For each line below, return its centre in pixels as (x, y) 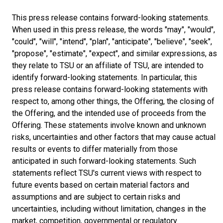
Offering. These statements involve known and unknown (109, 125)
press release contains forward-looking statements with (110, 89)
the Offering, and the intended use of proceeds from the (109, 113)
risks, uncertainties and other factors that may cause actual (114, 137)
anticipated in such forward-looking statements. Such (104, 161)
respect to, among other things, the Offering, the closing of (113, 101)
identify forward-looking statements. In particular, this (105, 77)
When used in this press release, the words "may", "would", (113, 29)
